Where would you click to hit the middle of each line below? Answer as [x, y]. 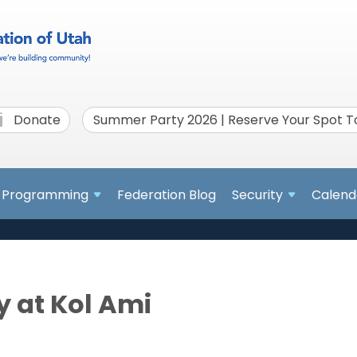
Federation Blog [167, 195]
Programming [45, 195]
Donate [35, 120]
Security [258, 195]
